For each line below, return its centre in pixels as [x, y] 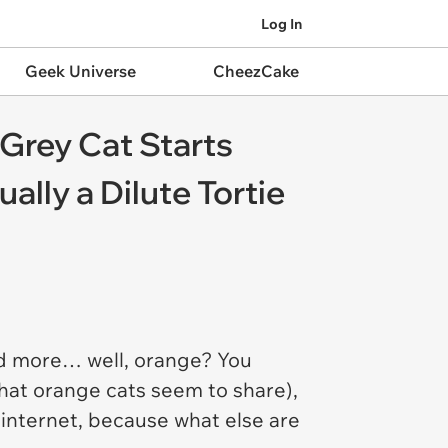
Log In [281, 23]
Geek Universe [80, 71]
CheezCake [255, 71]
